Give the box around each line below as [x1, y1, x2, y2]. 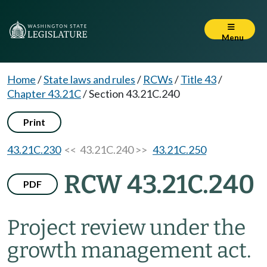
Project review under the [7, 215, 246, 240]
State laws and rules [44, 73, 135, 86]
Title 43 [181, 73, 216, 86]
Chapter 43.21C [7, 87, 81, 100]
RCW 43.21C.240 [64, 169, 254, 200]
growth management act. [7, 238, 252, 263]
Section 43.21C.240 [89, 87, 179, 100]
